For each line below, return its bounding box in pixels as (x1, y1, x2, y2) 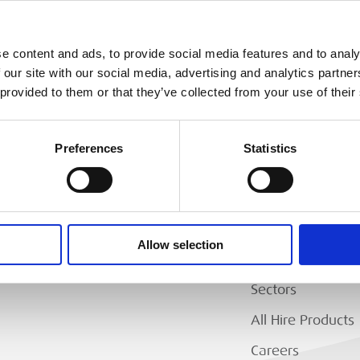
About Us (250, 220, 309, 236)
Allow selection (137, 237, 223, 252)
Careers (250, 342, 299, 358)
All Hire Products (250, 312, 354, 328)
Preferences (55, 141, 124, 155)
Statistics (243, 141, 297, 155)
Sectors (250, 281, 297, 297)
